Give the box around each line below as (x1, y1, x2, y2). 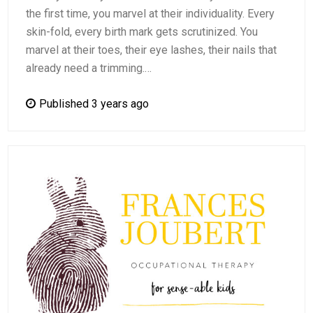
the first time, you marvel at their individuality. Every (26, 6, 275, 20)
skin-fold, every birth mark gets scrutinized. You (26, 24, 259, 38)
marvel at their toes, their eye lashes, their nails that (26, 43, 277, 57)
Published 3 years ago (39, 96, 150, 110)
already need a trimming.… (26, 61, 152, 75)
